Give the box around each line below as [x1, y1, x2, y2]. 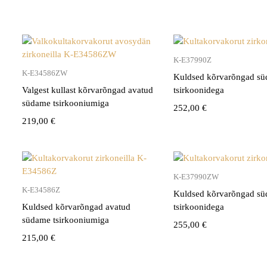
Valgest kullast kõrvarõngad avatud [22, 85, 153, 95]
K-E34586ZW [22, 68, 67, 77]
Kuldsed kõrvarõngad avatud [22, 201, 131, 212]
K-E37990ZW [173, 172, 219, 181]
